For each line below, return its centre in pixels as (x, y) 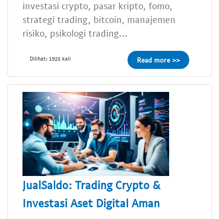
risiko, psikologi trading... (75, 33)
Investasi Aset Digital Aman (91, 203)
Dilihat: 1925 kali (50, 58)
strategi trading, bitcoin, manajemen (99, 19)
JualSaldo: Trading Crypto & (91, 185)
